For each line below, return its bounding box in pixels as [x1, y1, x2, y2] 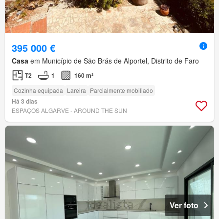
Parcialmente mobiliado [90, 86, 153, 94]
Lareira [67, 86, 86, 94]
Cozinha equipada [14, 86, 63, 94]
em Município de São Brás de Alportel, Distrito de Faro [28, 55, 199, 66]
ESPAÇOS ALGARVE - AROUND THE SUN [12, 106, 127, 114]
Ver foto [170, 199, 198, 211]
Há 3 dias [12, 96, 38, 106]
